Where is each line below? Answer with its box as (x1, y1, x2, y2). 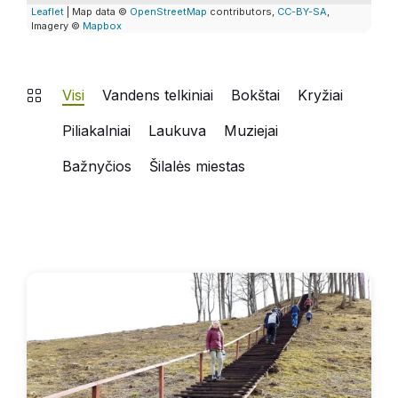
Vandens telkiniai (102, 86, 213, 104)
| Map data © (64, 5, 130, 18)
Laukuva (148, 122, 206, 139)
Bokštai (231, 86, 280, 104)
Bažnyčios (62, 157, 131, 175)
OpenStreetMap (130, 5, 207, 18)
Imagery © (31, 20, 83, 32)
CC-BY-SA (277, 5, 327, 18)
